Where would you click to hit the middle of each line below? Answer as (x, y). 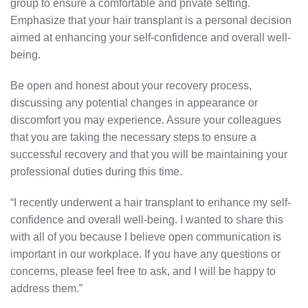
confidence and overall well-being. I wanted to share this (147, 220)
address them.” (46, 289)
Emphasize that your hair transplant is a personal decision (151, 21)
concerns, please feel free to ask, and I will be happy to (143, 272)
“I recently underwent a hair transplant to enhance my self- (151, 203)
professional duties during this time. (96, 172)
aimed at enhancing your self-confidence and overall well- (151, 38)
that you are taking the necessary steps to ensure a (133, 137)
